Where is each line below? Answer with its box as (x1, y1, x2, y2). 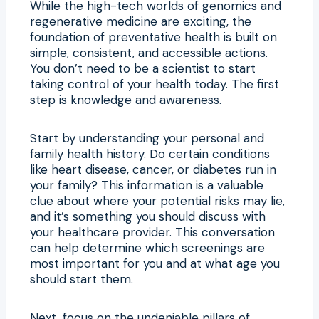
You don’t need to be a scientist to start (30, 60, 256, 76)
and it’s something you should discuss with (30, 208, 266, 224)
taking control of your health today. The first (30, 75, 279, 92)
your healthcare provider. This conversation (30, 224, 275, 240)
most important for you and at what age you (30, 255, 280, 271)
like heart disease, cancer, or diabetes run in (30, 161, 276, 177)
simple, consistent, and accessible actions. (30, 44, 268, 61)
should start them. (30, 271, 133, 287)
